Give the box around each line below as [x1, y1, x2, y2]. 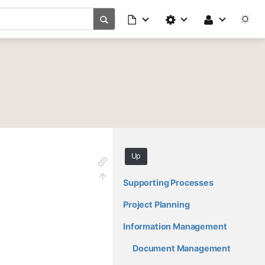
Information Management [123, 221, 227, 232]
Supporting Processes [123, 177, 214, 188]
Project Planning [123, 199, 190, 210]
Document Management [132, 243, 231, 254]
